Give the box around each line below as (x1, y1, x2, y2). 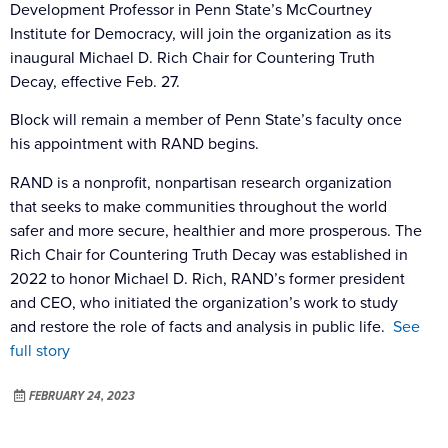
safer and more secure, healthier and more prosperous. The (10, 218, 422, 241)
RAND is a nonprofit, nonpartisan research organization (10, 170, 392, 193)
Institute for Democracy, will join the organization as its (10, 21, 391, 44)
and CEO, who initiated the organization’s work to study (10, 290, 398, 313)
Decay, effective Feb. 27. (10, 69, 180, 92)
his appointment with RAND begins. (10, 132, 259, 155)
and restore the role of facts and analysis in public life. (10, 314, 393, 337)
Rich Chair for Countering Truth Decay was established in (10, 242, 408, 265)
